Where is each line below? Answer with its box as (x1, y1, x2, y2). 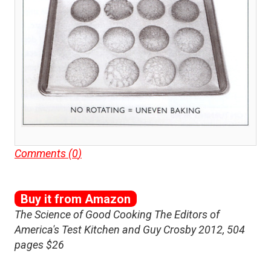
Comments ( (15, 146, 72, 160)
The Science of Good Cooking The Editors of (15, 207, 220, 221)
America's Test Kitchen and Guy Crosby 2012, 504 (15, 223, 245, 236)
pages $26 (15, 238, 64, 251)
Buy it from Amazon (21, 191, 131, 206)
